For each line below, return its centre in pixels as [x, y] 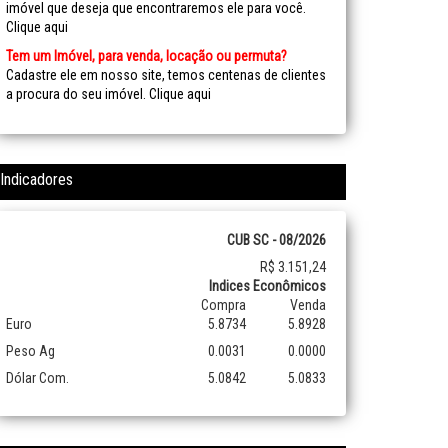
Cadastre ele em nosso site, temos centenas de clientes [166, 75]
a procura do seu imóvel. [77, 94]
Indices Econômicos [267, 286]
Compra [223, 305]
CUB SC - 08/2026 [276, 240]
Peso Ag [30, 351]
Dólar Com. [37, 378]
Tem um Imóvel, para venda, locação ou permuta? [146, 56]
